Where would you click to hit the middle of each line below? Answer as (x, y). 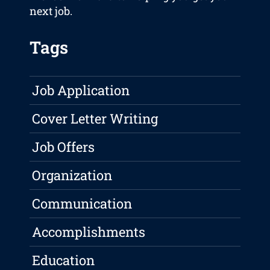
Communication (82, 204)
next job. (51, 11)
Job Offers (64, 147)
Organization (72, 175)
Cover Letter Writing (95, 119)
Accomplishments (89, 232)
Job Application (81, 90)
